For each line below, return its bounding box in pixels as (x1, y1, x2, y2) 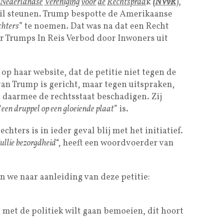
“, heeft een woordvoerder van (56, 137, 174, 150)
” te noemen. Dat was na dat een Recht (19, 20, 169, 33)
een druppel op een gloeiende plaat (1, 103, 114, 116)
